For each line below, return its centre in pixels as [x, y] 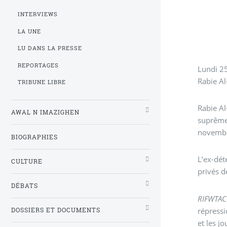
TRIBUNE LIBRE [42, 82]
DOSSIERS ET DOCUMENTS [56, 210]
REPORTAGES [39, 65]
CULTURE [27, 161]
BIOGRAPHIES [34, 137]
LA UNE [30, 31]
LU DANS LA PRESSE [50, 48]
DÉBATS [25, 185]
